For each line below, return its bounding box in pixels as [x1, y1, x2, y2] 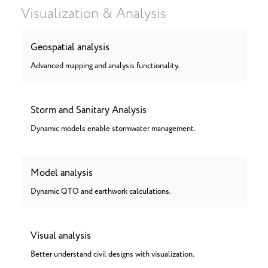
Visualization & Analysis [21, 4, 166, 25]
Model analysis [31, 166, 93, 180]
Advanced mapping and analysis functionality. [31, 60, 179, 72]
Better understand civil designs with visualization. [31, 249, 194, 260]
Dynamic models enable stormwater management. [31, 123, 196, 135]
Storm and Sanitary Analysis [31, 103, 147, 117]
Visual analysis [31, 229, 91, 243]
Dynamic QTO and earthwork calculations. [31, 186, 171, 197]
